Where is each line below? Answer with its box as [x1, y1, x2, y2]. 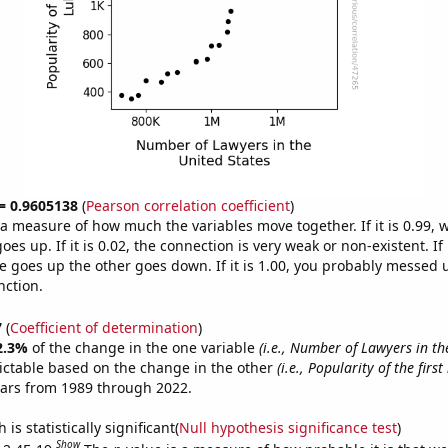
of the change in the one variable [31, 337, 259, 357]
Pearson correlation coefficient [85, 196, 290, 215]
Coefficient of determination [9, 317, 198, 337]
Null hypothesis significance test [178, 417, 397, 437]
